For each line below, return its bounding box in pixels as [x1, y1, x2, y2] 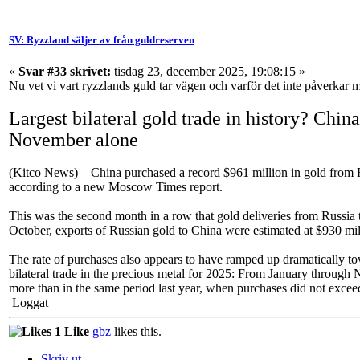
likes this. [111, 325, 162, 339]
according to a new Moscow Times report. [9, 180, 223, 194]
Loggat [9, 296, 48, 310]
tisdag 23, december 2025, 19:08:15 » [111, 64, 305, 79]
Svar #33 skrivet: [18, 64, 111, 79]
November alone [9, 129, 138, 151]
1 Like [51, 325, 89, 339]
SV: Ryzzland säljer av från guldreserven [9, 33, 194, 46]
